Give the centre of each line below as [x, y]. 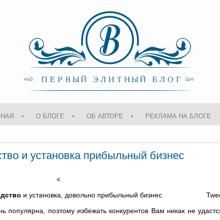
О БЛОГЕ [50, 116]
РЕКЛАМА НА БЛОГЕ [178, 116]
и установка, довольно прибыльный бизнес [91, 195]
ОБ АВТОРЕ [105, 116]
